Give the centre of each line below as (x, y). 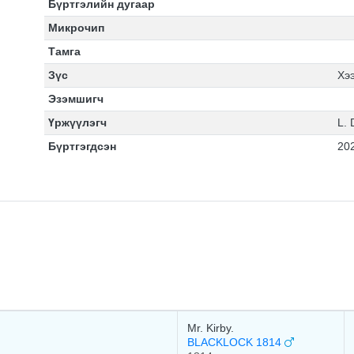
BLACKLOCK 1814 (236, 342)
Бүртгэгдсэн (82, 146)
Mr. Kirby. (211, 328)
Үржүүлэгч (77, 122)
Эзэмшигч (75, 99)
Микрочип (76, 28)
